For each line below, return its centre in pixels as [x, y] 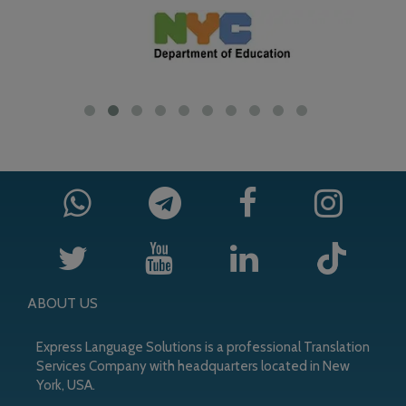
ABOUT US [63, 303]
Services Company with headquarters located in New [193, 366]
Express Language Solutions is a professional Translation [203, 347]
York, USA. [66, 385]
